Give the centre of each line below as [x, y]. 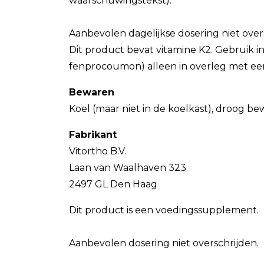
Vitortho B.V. [98, 151]
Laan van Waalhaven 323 [128, 168]
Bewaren [92, 92]
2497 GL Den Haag [113, 184]
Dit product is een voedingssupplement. [164, 210]
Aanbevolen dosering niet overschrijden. [164, 243]
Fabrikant [93, 135]
